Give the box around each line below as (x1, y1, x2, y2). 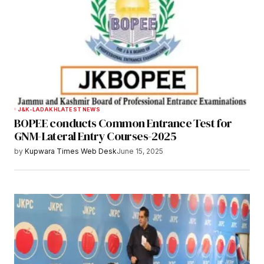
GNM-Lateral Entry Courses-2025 (14, 128, 176, 145)
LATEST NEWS (57, 106, 100, 113)
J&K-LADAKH (18, 106, 58, 113)
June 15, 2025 (117, 147, 163, 156)
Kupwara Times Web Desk (25, 147, 117, 156)
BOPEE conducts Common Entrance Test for (14, 115, 232, 132)
